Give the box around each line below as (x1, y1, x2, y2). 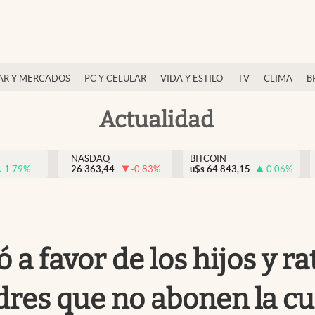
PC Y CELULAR (84, 73, 146, 84)
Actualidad (98, 105, 214, 133)
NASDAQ (70, 153, 110, 164)
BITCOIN (190, 153, 226, 164)
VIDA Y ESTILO (160, 73, 224, 84)
